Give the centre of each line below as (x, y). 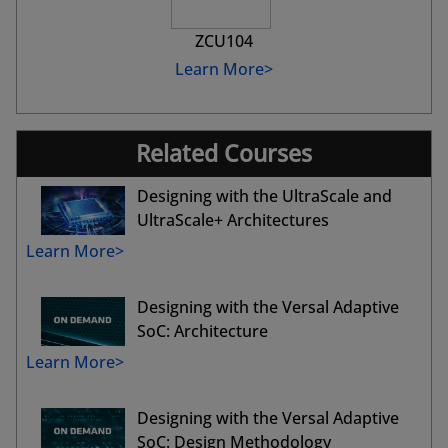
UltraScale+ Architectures (233, 220)
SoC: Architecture (203, 331)
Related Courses (224, 154)
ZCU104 (224, 41)
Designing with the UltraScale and (265, 196)
